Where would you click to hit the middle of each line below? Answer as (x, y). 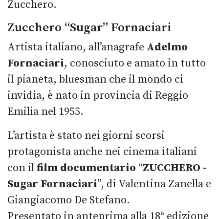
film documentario (86, 168)
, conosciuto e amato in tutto (135, 63)
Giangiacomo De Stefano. (69, 200)
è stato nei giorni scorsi (107, 135)
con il (22, 168)
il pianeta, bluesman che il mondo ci (95, 79)
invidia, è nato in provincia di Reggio (98, 95)
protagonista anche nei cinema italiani (102, 152)
